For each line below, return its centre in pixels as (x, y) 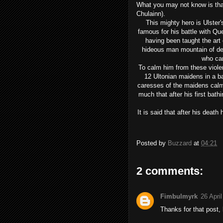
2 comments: (170, 171)
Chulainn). (151, 14)
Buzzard (180, 143)
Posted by (152, 143)
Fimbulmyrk (179, 196)
